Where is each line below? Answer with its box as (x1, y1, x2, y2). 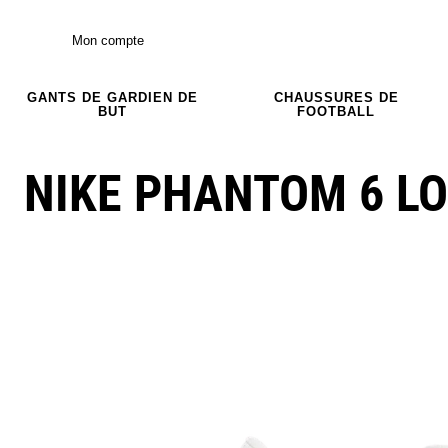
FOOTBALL (297, 103, 375, 119)
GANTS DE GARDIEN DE (26, 89, 198, 105)
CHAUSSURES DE (273, 89, 399, 105)
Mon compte (72, 32, 144, 48)
